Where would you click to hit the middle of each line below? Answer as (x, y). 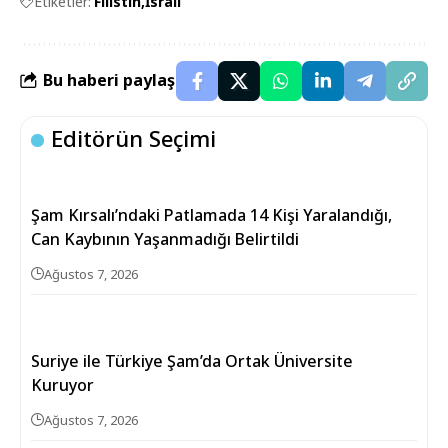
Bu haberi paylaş (109, 80)
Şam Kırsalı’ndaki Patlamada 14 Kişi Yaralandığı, (211, 214)
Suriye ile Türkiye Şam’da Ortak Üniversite (192, 360)
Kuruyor (62, 384)
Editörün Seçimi (134, 137)
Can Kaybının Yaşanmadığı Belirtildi (165, 238)
